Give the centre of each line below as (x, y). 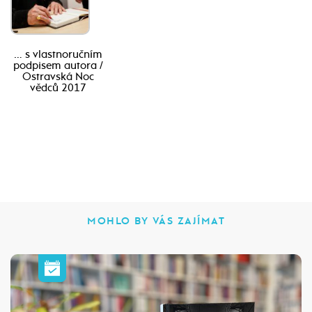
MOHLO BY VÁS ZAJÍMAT (156, 221)
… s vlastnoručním (58, 54)
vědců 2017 (58, 87)
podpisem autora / (58, 65)
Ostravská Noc (58, 76)
